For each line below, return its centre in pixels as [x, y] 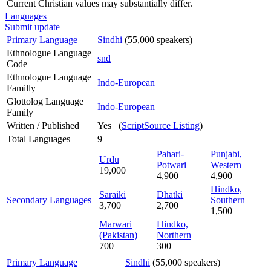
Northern [174, 235]
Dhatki [170, 194]
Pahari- [170, 154]
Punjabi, [226, 154]
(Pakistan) [118, 235]
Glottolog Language [45, 101]
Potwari [171, 165]
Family [20, 112]
